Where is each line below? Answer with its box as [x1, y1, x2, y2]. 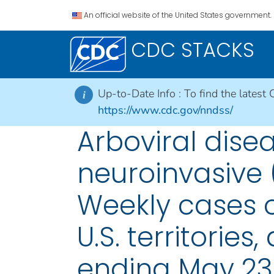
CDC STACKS [131, 36, 254, 64]
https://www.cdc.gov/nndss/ [98, 103, 233, 117]
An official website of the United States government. [84, 10, 272, 20]
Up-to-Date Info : [98, 86, 184, 101]
